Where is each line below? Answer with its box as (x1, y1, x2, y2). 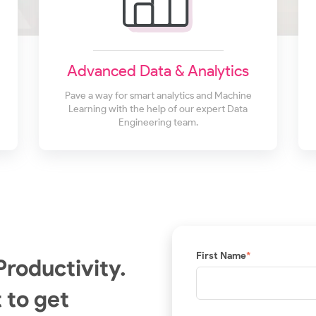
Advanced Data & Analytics (67, 61, 249, 81)
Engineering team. (118, 116, 198, 129)
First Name (196, 249, 246, 262)
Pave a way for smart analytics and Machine (64, 90, 252, 102)
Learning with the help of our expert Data (68, 103, 248, 116)
